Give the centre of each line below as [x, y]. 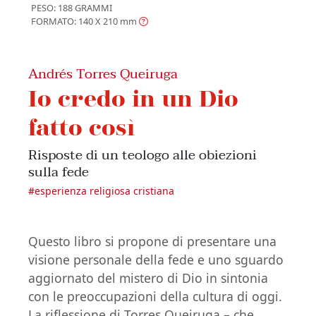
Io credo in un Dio [133, 98]
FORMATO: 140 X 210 [74, 22]
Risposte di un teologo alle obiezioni [142, 155]
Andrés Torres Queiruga [103, 74]
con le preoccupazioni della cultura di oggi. [155, 297]
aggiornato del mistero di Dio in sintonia [148, 278]
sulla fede [59, 172]
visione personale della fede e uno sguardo [156, 260]
